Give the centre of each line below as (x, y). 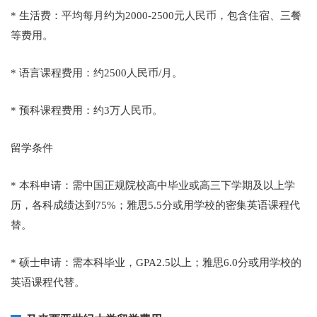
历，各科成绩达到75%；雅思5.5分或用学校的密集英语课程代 (155, 205)
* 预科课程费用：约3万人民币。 (87, 110)
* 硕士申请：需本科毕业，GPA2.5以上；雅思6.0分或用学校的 (156, 263)
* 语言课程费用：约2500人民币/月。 (97, 73)
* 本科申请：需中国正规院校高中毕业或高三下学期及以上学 (153, 185)
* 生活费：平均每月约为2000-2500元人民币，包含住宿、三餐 (156, 16)
